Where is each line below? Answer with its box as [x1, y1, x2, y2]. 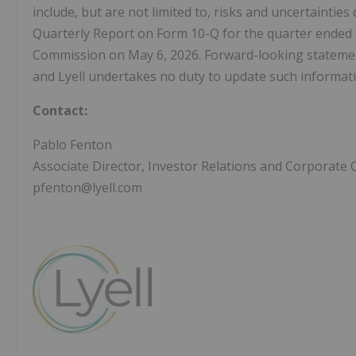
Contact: [33, 102, 87, 120]
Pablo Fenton [33, 136, 112, 154]
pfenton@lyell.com [33, 179, 142, 197]
